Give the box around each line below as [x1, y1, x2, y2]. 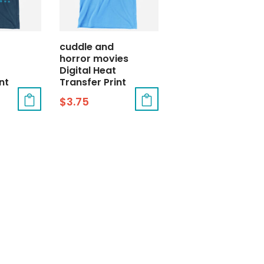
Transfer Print [60, 75, 127, 89]
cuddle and [60, 39, 114, 54]
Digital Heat [60, 63, 117, 77]
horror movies [60, 51, 129, 65]
